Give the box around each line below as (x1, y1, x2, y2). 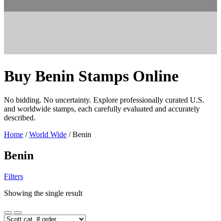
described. (4, 113, 36, 122)
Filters (4, 172, 23, 181)
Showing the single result (4, 189, 82, 198)
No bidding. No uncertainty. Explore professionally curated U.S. (4, 96, 204, 105)
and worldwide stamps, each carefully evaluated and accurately (4, 105, 200, 113)
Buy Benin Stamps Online (4, 67, 179, 85)
